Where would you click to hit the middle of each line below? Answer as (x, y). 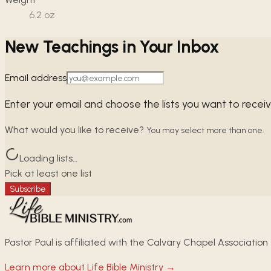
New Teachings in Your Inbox (112, 46)
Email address (36, 77)
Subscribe (28, 189)
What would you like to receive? (74, 130)
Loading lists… (48, 158)
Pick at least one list (48, 174)
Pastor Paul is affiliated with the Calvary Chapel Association (136, 243)
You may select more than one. (205, 131)
